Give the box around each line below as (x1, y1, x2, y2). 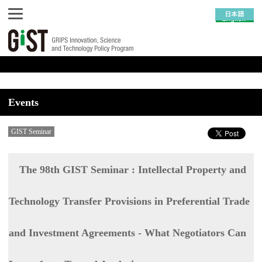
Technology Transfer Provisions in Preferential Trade (9, 195, 250, 207)
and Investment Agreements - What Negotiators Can (9, 227, 246, 239)
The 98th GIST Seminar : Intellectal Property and (19, 164, 246, 175)
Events (8, 96, 39, 108)
